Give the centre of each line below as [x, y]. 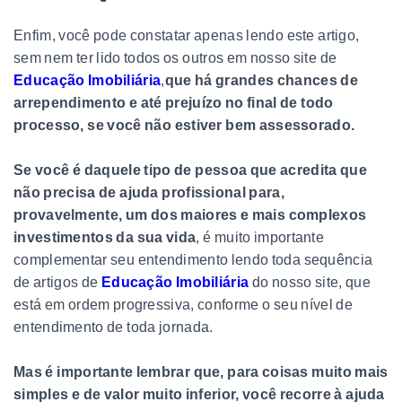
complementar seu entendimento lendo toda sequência [193, 259]
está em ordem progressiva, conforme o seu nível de [183, 304]
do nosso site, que [310, 282]
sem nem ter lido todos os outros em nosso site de [175, 57]
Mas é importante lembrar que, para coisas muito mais [201, 371]
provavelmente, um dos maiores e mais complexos [190, 214]
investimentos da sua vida [105, 237]
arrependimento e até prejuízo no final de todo [174, 102]
